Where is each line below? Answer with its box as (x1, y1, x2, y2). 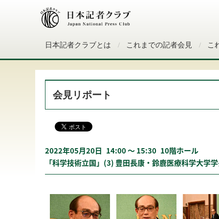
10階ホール (160, 145, 198, 156)
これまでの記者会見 (126, 41, 192, 49)
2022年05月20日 (45, 145, 102, 156)
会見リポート (53, 89, 111, 100)
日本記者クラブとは (45, 41, 111, 49)
